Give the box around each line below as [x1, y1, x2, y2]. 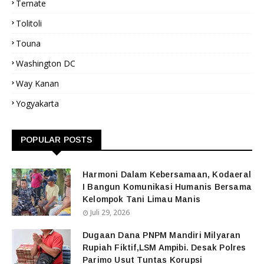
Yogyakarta [16, 98, 59, 109]
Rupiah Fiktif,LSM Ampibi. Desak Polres [82, 243, 246, 252]
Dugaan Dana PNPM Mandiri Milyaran [82, 230, 241, 240]
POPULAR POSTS [21, 135, 93, 144]
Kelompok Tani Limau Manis [82, 194, 200, 204]
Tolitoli [16, 18, 42, 29]
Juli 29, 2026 [90, 207, 130, 217]
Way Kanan [16, 78, 59, 89]
